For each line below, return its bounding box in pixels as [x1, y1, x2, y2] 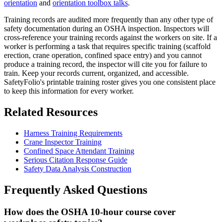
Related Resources [4, 105, 98, 118]
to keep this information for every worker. [4, 86, 134, 95]
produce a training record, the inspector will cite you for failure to [4, 59, 207, 68]
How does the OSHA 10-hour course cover [4, 206, 175, 217]
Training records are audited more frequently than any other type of [4, 15, 213, 24]
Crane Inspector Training [24, 137, 102, 146]
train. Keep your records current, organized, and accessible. [4, 68, 189, 77]
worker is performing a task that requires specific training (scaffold [4, 42, 211, 51]
